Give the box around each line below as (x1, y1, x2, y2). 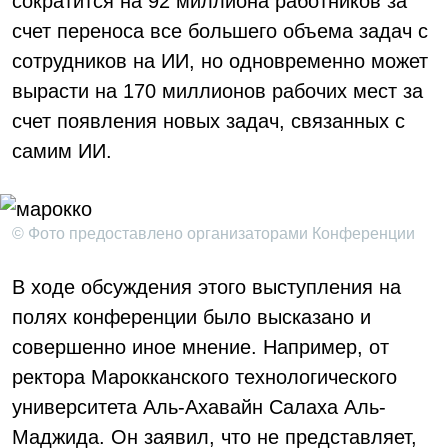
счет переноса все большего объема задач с (12, 20, 428, 42)
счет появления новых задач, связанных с (12, 110, 405, 132)
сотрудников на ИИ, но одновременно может (12, 50, 428, 72)
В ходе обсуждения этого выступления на (12, 276, 401, 298)
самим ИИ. (12, 140, 112, 162)
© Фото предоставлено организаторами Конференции (12, 225, 415, 242)
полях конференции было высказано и (12, 306, 371, 328)
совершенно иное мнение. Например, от (12, 336, 389, 358)
